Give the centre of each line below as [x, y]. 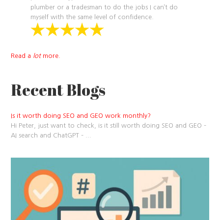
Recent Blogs [58, 89]
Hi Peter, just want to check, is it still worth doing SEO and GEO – [109, 125]
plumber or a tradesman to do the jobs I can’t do [104, 7]
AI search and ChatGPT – [48, 135]
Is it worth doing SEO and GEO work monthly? [81, 115]
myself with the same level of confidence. [92, 17]
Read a [22, 55]
